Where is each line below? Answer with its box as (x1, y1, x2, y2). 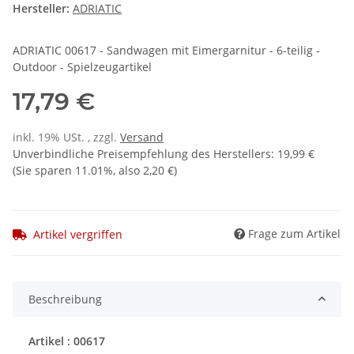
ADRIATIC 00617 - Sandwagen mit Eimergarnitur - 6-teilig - (13, 43, 320, 58)
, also (113, 163, 143, 179)
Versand (120, 130, 164, 145)
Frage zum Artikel (248, 225, 341, 241)
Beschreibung (28, 291, 102, 307)
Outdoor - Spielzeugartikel (13, 59, 152, 75)
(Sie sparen (13, 163, 75, 179)
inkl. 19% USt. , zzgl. (13, 130, 120, 145)
